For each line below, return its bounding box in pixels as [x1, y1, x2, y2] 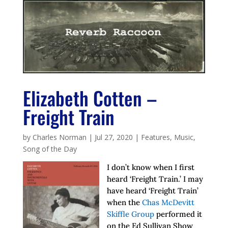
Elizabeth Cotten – [22, 84, 157, 112]
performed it [154, 209, 202, 219]
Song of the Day [22, 144, 77, 154]
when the [106, 197, 142, 208]
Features [140, 132, 170, 142]
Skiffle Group [106, 209, 154, 219]
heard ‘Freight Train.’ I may [106, 174, 203, 184]
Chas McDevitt [141, 197, 194, 208]
